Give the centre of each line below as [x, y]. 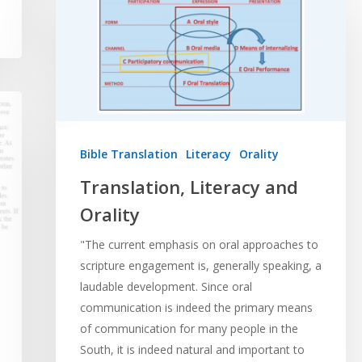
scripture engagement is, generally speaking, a [200, 265]
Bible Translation [128, 154]
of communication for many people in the [189, 328]
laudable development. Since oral [166, 286]
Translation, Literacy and [189, 186]
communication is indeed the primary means [196, 307]
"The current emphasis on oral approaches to [199, 244]
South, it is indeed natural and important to [192, 349]
